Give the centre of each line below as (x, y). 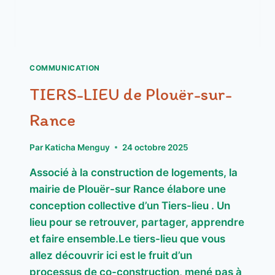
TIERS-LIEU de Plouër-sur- (131, 94)
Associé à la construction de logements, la (134, 172)
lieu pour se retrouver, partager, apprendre (137, 222)
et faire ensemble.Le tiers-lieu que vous (127, 238)
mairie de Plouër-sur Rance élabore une (128, 189)
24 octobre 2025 (156, 147)
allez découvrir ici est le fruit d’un (111, 255)
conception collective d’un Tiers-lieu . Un (130, 205)
